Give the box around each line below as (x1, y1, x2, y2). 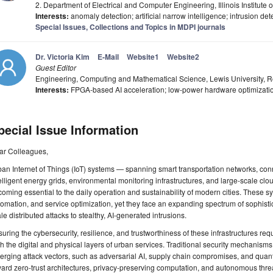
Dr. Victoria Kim (35, 51, 90, 63)
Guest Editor (35, 62, 76, 73)
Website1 (127, 51, 159, 63)
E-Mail (97, 51, 119, 63)
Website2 (167, 51, 199, 63)
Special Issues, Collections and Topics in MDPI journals (35, 21, 225, 33)
